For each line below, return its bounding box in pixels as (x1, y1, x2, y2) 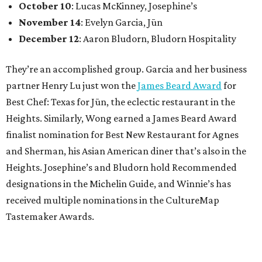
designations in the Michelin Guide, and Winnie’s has (6, 178, 231, 190)
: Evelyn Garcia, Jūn (81, 16, 163, 29)
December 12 (19, 33, 79, 45)
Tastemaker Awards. (6, 211, 94, 223)
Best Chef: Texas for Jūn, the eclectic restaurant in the (6, 96, 235, 108)
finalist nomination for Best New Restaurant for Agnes (6, 129, 239, 141)
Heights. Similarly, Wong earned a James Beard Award (6, 112, 237, 125)
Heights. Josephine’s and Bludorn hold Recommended (6, 161, 237, 174)
